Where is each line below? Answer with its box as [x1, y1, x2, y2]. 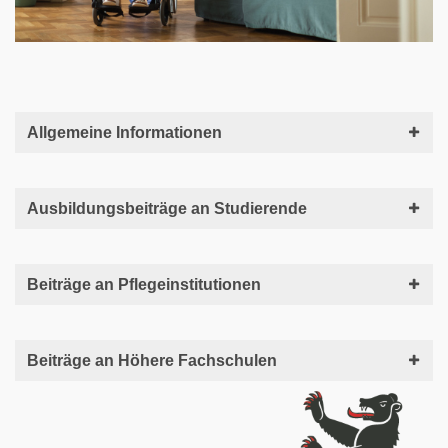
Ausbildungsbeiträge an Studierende [27, 199, 307, 217]
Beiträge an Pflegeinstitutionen [27, 275, 261, 293]
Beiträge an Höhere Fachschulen [27, 351, 277, 369]
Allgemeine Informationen [27, 123, 222, 141]
